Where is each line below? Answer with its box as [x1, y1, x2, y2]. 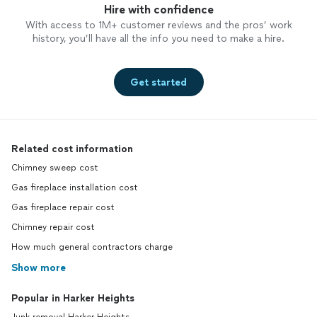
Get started [130, 76, 187, 88]
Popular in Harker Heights [11, 292, 134, 304]
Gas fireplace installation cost [11, 183, 138, 192]
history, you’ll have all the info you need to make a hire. [33, 33, 284, 45]
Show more [11, 262, 66, 274]
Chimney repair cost [11, 222, 95, 232]
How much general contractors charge [11, 242, 173, 252]
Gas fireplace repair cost [11, 202, 115, 212]
